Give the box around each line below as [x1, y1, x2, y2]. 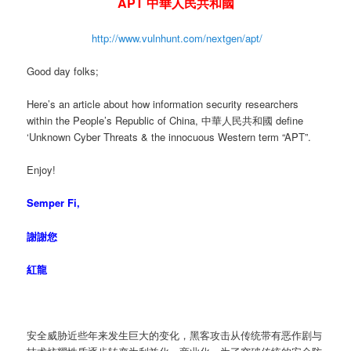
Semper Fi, [27, 195, 81, 211]
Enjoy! [27, 162, 56, 178]
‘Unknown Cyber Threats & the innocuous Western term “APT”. [27, 129, 312, 145]
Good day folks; [27, 63, 100, 78]
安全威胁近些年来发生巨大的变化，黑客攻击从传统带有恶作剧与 [27, 327, 323, 342]
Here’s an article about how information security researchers [27, 96, 299, 112]
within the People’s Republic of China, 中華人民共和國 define [27, 113, 304, 128]
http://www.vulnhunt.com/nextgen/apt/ [92, 30, 262, 45]
